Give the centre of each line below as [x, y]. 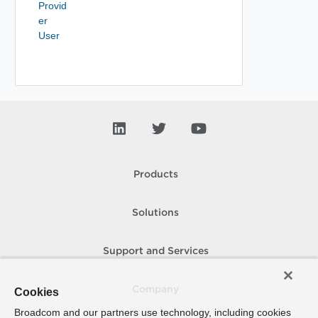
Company [155, 290]
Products [155, 175]
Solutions [155, 213]
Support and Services [155, 251]
